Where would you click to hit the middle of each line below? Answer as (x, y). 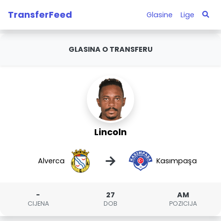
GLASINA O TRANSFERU (110, 49)
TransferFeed (40, 14)
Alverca (52, 161)
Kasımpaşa (176, 161)
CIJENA (38, 203)
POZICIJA (183, 203)
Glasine (159, 15)
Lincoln (110, 132)
